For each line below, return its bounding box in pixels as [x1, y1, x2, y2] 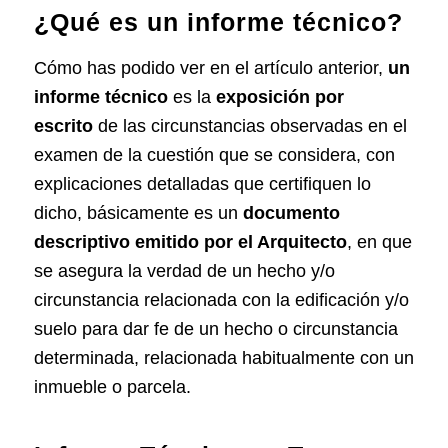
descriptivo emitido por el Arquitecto [33, 231, 347, 252]
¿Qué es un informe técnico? [33, 8, 403, 37]
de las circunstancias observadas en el [92, 115, 407, 136]
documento [242, 202, 340, 223]
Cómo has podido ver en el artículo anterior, [33, 57, 388, 78]
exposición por [215, 86, 344, 107]
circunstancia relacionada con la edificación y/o [33, 289, 409, 310]
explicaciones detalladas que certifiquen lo [33, 173, 371, 194]
